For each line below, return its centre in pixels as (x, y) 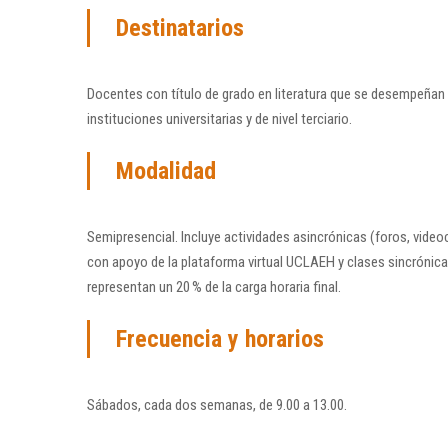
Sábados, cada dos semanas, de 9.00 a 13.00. (217, 405)
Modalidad (166, 171)
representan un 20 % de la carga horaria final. (214, 287)
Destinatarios (180, 28)
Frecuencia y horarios (220, 339)
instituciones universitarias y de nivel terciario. (219, 119)
